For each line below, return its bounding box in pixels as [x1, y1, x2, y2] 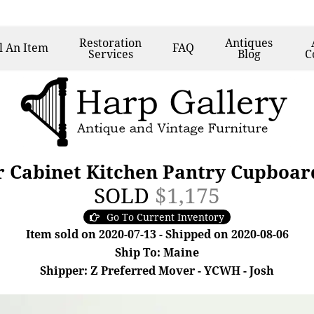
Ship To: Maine [115, 245, 199, 260]
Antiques [225, 35, 273, 50]
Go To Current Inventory [107, 210, 224, 224]
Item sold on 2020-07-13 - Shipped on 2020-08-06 [25, 226, 289, 242]
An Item [6, 40, 49, 55]
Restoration [79, 35, 142, 50]
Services [88, 46, 133, 62]
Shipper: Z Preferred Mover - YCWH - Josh [40, 263, 274, 278]
